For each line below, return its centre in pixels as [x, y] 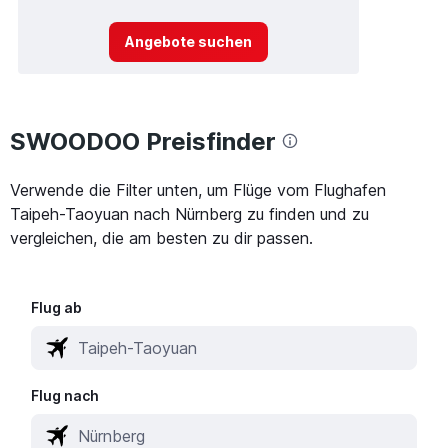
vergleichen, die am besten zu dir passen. [161, 237]
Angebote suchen [188, 41]
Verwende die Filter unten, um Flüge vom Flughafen [198, 189]
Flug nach [65, 395]
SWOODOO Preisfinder [143, 141]
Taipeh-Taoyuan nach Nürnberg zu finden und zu [189, 213]
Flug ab [57, 307]
